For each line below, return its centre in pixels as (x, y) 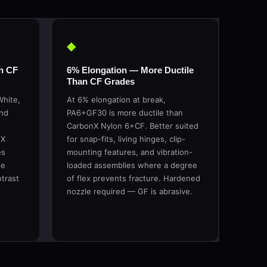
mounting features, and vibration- (129, 152)
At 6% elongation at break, (116, 100)
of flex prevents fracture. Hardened (133, 178)
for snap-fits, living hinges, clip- (126, 139)
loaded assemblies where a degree (132, 165)
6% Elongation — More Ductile (130, 70)
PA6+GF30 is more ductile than (125, 113)
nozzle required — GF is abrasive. (129, 191)
